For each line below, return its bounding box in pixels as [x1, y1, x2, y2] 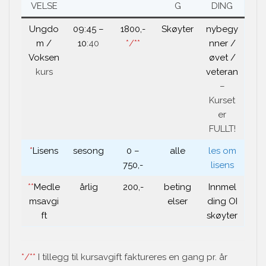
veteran [206, 66, 238, 78]
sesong [73, 145, 104, 157]
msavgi [29, 196, 59, 207]
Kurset [209, 95, 235, 106]
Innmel [208, 182, 236, 193]
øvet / [208, 52, 236, 64]
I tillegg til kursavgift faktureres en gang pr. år [36, 251, 227, 262]
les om [208, 145, 236, 157]
